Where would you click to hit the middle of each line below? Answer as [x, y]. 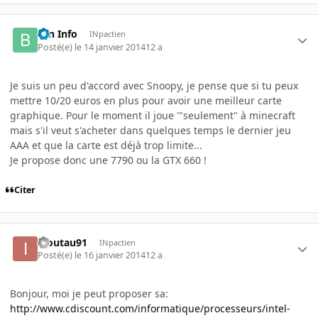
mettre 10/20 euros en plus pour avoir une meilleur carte [146, 100]
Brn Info [58, 34]
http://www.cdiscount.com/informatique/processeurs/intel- [150, 309]
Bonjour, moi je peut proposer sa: [89, 294]
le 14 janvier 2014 [110, 47]
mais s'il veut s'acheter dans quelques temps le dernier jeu [150, 130]
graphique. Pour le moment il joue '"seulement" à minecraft [153, 115]
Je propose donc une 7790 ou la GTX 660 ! [108, 160]
